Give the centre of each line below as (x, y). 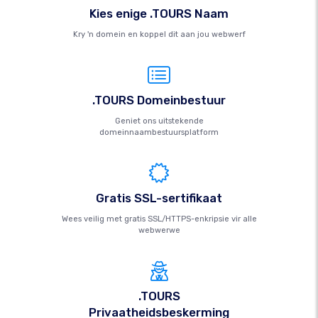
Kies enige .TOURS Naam (159, 13)
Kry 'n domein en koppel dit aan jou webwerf (159, 34)
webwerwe (159, 230)
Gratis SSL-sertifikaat (159, 198)
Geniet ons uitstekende (159, 121)
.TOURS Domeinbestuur (159, 100)
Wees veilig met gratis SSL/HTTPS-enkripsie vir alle (159, 219)
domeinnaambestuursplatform (159, 132)
